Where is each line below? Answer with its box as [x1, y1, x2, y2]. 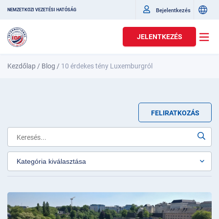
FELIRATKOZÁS [151, 109, 199, 117]
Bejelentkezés [156, 7, 191, 14]
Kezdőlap [7, 62, 36, 70]
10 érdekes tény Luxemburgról [61, 62, 153, 70]
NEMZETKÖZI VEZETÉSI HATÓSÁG [7, 7, 76, 12]
